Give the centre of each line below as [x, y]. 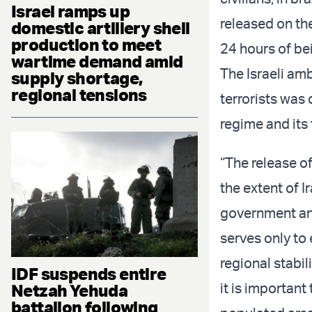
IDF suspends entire [89, 273]
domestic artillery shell [101, 28]
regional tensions [79, 95]
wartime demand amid [97, 62]
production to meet [86, 45]
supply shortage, [77, 78]
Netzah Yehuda [70, 290]
